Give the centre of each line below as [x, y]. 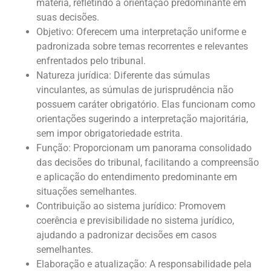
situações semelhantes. [87, 192]
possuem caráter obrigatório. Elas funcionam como [146, 105]
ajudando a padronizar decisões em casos [126, 235]
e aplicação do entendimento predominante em [137, 177]
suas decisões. [68, 18]
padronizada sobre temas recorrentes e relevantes [142, 47]
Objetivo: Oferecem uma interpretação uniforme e [141, 32]
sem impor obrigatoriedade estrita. [109, 134]
